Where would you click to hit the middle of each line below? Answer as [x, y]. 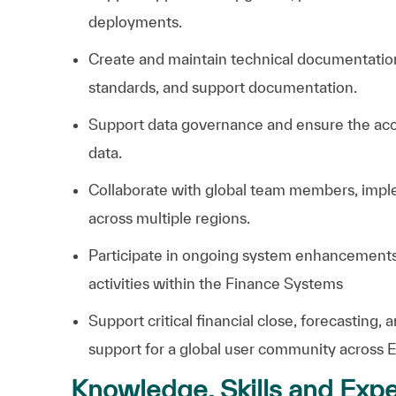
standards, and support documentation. [223, 87]
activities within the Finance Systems [216, 283]
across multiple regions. [169, 217]
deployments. [135, 21]
